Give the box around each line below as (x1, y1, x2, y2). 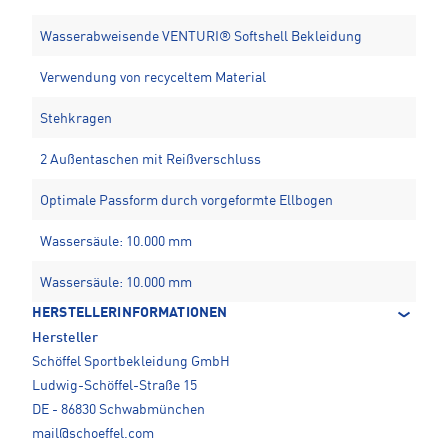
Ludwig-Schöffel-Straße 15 (32, 379, 197, 394)
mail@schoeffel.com (32, 427, 154, 442)
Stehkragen (40, 112, 112, 127)
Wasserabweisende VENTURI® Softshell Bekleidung (40, 30, 362, 45)
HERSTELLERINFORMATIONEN (32, 306, 228, 321)
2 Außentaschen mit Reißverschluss (40, 153, 261, 168)
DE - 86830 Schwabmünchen (32, 403, 205, 418)
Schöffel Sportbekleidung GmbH (32, 355, 230, 370)
